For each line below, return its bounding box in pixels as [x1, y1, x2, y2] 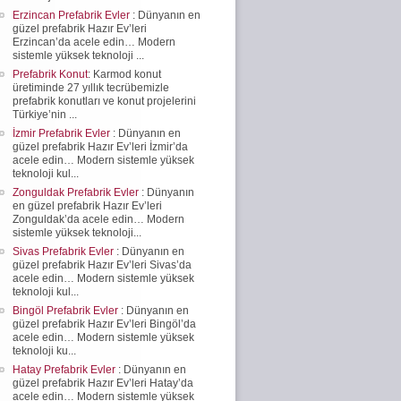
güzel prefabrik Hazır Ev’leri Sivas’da [13, 258, 192, 271]
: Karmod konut [88, 67, 161, 81]
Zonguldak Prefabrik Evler [13, 185, 141, 199]
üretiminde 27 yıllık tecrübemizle [13, 81, 169, 94]
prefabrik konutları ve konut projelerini [13, 94, 196, 107]
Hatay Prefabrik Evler [13, 363, 118, 376]
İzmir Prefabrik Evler [13, 126, 113, 140]
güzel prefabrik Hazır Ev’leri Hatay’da [13, 376, 193, 389]
